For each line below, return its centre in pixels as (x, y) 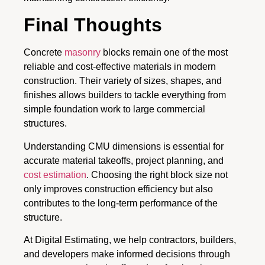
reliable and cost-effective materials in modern (120, 67)
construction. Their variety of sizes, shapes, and (123, 81)
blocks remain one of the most (164, 53)
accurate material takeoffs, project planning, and (124, 160)
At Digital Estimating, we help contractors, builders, (130, 240)
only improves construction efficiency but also (118, 189)
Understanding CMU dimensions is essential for (124, 146)
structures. (45, 124)
